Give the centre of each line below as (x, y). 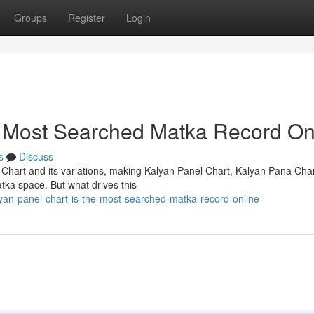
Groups (30, 18)
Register (87, 18)
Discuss (36, 156)
